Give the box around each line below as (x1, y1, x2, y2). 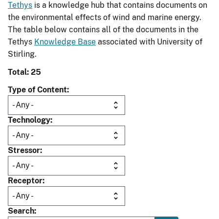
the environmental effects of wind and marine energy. (8, 13, 201, 22)
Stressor (8, 146, 40, 155)
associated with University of (96, 37, 202, 47)
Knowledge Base (34, 37, 96, 47)
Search (8, 206, 34, 216)
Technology (8, 115, 50, 125)
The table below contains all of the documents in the (8, 25, 198, 35)
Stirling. (8, 49, 37, 59)
